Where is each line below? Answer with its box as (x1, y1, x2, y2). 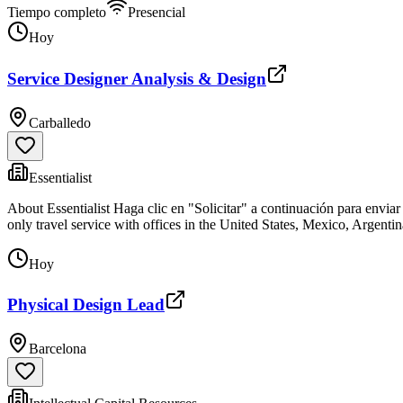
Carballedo (29, 114, 91, 130)
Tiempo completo (7, 4, 106, 21)
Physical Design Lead (7, 295, 165, 315)
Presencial (128, 4, 185, 21)
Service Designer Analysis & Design (7, 69, 266, 89)
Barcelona (29, 341, 86, 357)
